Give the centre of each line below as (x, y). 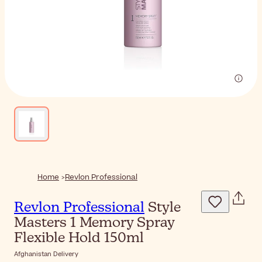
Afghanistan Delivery (46, 254)
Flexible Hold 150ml (79, 238)
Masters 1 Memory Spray (94, 223)
